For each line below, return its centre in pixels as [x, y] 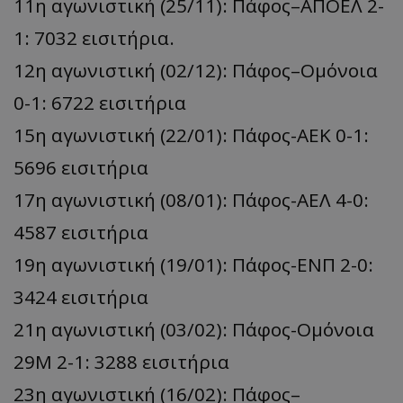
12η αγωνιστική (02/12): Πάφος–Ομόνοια [196, 70]
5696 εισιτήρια [81, 167]
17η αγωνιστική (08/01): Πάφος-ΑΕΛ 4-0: [191, 199]
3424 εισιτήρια [81, 296]
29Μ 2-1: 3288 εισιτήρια [121, 361]
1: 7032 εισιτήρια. [94, 37]
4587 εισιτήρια [81, 232]
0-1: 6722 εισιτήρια [100, 102]
